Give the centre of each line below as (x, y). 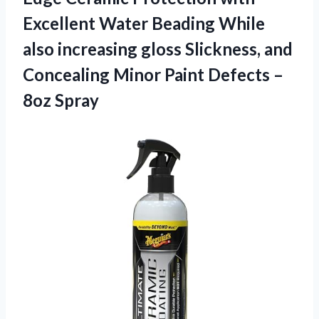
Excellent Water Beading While (144, 23)
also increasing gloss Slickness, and (158, 48)
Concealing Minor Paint (115, 74)
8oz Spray (61, 100)
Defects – (246, 74)
